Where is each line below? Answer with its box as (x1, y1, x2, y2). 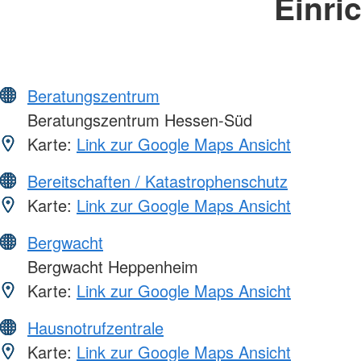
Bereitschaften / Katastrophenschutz (27, 168, 288, 193)
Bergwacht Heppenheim (23, 254, 198, 278)
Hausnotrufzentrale (27, 315, 164, 339)
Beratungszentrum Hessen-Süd (23, 107, 252, 131)
